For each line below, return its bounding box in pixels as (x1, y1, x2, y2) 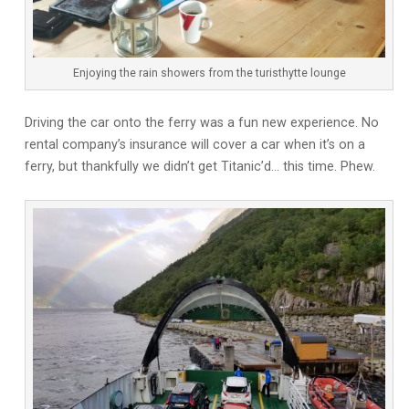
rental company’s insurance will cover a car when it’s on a (24, 137, 365, 153)
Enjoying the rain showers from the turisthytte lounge (72, 67, 346, 80)
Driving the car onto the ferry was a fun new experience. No (24, 115, 379, 131)
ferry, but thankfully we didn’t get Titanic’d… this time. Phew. (24, 159, 375, 175)
